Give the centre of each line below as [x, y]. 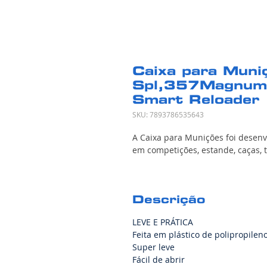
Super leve [153, 247]
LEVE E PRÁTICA [163, 222]
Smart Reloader [196, 99]
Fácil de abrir [160, 259]
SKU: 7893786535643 [168, 114]
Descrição [169, 199]
